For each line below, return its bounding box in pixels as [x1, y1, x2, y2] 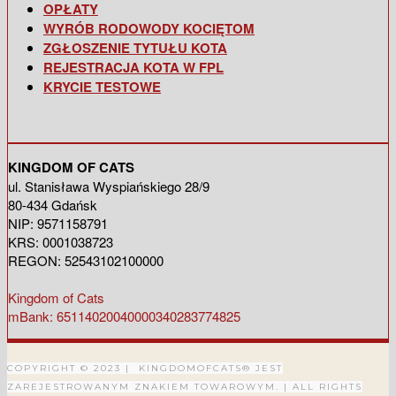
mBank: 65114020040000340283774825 [8, 306, 240, 325]
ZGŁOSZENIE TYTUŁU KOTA [43, 38, 227, 58]
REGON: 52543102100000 [8, 250, 164, 270]
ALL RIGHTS [288, 380, 362, 392]
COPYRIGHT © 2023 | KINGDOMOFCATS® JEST [7, 362, 283, 374]
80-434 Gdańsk [8, 194, 97, 214]
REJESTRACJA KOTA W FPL [43, 57, 224, 78]
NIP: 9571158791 [8, 213, 108, 232]
